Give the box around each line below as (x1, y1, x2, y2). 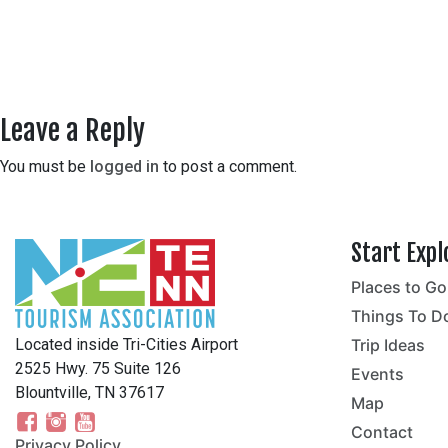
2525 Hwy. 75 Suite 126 (15, 358, 181, 378)
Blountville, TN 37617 (15, 382, 164, 402)
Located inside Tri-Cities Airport (15, 334, 238, 354)
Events (351, 363, 404, 384)
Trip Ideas (351, 334, 425, 355)
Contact (351, 421, 413, 442)
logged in (90, 156, 159, 176)
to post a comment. (159, 156, 297, 176)
